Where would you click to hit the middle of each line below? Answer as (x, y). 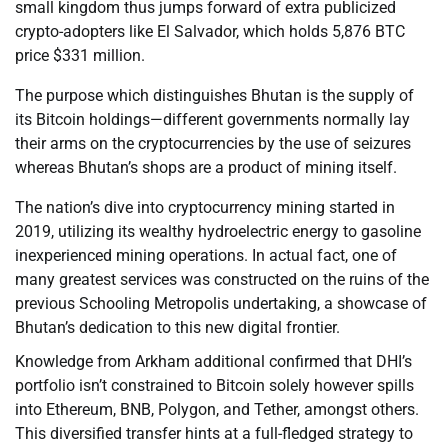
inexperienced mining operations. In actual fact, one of (206, 256)
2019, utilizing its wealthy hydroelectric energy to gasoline (218, 232)
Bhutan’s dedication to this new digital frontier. (177, 328)
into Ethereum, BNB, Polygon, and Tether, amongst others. (217, 410)
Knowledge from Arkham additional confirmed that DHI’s (213, 362)
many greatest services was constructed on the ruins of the (222, 280)
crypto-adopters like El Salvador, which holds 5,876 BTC (210, 32)
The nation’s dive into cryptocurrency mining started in (205, 208)
